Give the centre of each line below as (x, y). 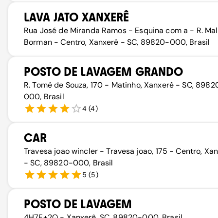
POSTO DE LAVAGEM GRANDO (104, 72)
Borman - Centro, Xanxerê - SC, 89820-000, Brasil (117, 42)
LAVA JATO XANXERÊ (77, 17)
